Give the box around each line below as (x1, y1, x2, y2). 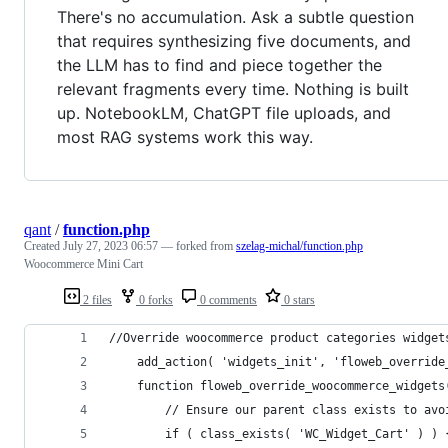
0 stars (281, 292, 315, 307)
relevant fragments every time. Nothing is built (57, 78, 409, 99)
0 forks (136, 292, 173, 307)
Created (24, 238, 63, 253)
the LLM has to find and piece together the (57, 54, 382, 75)
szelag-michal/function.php (236, 238, 363, 253)
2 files (80, 292, 112, 307)
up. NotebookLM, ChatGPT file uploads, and (57, 102, 391, 123)
